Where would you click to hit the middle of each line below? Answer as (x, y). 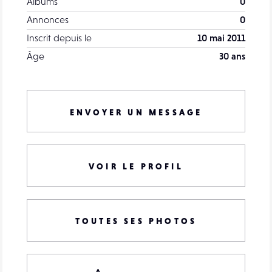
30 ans (232, 56)
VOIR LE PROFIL (136, 166)
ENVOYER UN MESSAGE (136, 112)
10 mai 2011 (221, 37)
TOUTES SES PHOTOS (136, 221)
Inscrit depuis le (59, 37)
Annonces (48, 19)
